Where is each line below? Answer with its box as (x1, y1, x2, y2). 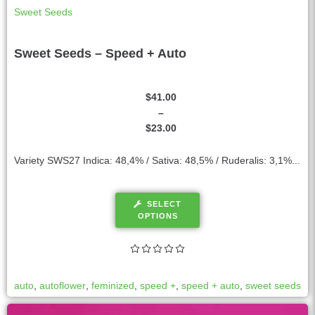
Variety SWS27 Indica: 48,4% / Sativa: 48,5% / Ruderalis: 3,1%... (14, 154, 300, 166)
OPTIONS (137, 211, 178, 220)
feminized (91, 279, 134, 291)
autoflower (39, 279, 86, 291)
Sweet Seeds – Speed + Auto (14, 46, 186, 60)
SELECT (147, 199, 181, 208)
